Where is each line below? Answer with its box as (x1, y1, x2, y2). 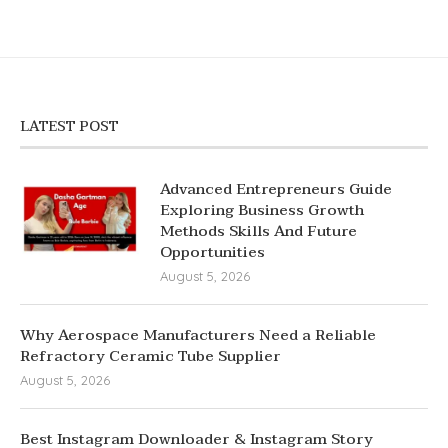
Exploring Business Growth (160, 197, 364, 224)
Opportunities (160, 239, 265, 266)
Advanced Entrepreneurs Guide (160, 176, 392, 203)
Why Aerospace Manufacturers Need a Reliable (20, 322, 376, 349)
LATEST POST (20, 115, 119, 139)
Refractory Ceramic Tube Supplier (20, 343, 281, 370)
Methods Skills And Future (160, 218, 357, 245)
